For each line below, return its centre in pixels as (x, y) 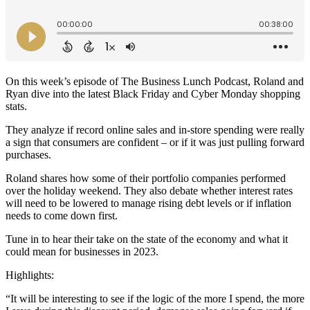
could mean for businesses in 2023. (82, 251)
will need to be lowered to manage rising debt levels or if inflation (148, 203)
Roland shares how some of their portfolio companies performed (146, 178)
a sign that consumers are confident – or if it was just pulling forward (155, 142)
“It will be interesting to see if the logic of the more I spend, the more (155, 298)
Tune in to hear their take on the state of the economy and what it (147, 239)
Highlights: (30, 275)
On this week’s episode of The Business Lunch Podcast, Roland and (155, 81)
